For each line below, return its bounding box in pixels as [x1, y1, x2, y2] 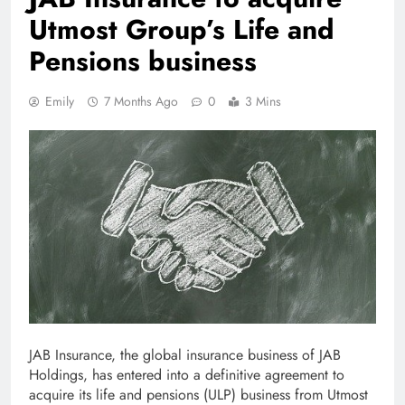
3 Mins [245, 91, 281, 110]
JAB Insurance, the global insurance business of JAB [29, 344, 341, 365]
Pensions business [29, 41, 257, 80]
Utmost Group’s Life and [29, 9, 334, 49]
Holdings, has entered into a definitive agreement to [29, 363, 344, 385]
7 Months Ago [104, 91, 178, 110]
